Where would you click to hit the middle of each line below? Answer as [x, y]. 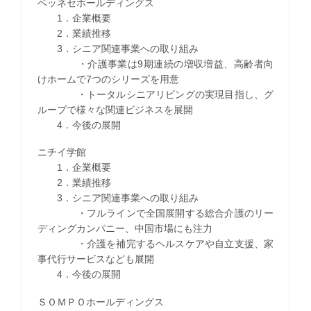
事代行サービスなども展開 [95, 259]
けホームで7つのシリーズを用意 [108, 79]
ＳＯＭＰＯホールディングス [100, 302]
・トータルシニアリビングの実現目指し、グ [155, 95]
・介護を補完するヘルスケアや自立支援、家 [155, 244]
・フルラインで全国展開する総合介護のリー [155, 213]
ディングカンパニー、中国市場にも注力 [125, 229]
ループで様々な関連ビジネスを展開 [115, 110]
